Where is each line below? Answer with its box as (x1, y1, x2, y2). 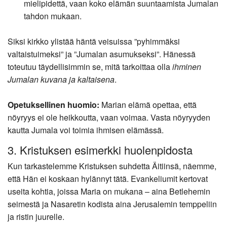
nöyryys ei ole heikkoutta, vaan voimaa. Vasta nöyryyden (8, 111, 210, 123)
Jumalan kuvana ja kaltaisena (8, 73, 115, 85)
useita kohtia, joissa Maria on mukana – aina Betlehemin (8, 185, 210, 198)
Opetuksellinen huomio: (8, 98, 99, 110)
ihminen (172, 60, 201, 72)
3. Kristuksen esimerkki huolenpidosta (8, 142, 193, 158)
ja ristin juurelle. (8, 211, 64, 223)
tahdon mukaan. (24, 10, 82, 22)
